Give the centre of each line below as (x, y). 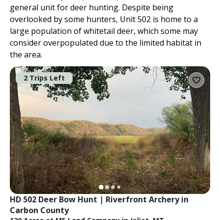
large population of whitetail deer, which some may (104, 31)
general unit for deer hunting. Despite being (92, 7)
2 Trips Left (44, 78)
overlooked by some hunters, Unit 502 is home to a (104, 19)
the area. (26, 54)
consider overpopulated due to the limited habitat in (106, 42)
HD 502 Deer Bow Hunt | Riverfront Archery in (99, 199)
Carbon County (39, 210)
